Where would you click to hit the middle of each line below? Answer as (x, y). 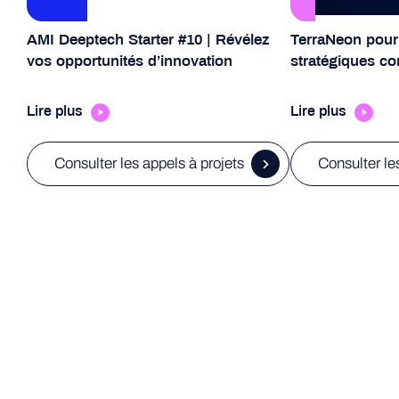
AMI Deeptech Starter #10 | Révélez (148, 41)
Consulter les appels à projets (149, 163)
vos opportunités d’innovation (130, 62)
